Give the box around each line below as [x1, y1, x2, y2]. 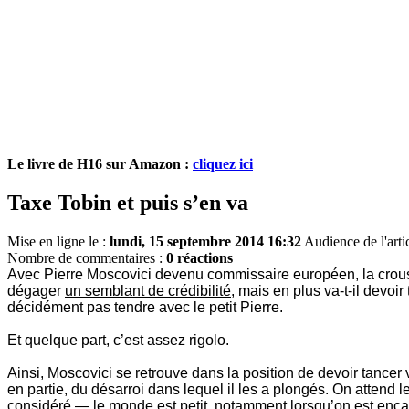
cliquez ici [193, 156, 253, 173]
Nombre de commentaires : [7, 250, 166, 267]
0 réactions [166, 250, 233, 267]
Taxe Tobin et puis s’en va [7, 191, 248, 215]
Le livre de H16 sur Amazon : [7, 156, 193, 173]
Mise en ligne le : [7, 234, 110, 250]
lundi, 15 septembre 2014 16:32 [110, 234, 301, 250]
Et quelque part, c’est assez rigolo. [7, 332, 229, 349]
